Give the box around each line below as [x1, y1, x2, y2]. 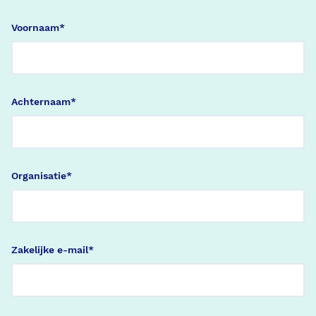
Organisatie [11, 170, 66, 181]
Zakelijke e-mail [11, 244, 88, 255]
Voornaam [11, 22, 59, 33]
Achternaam [11, 96, 71, 107]
